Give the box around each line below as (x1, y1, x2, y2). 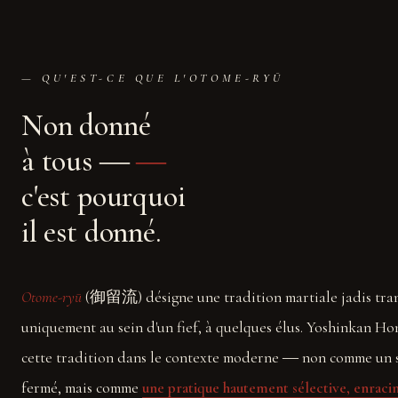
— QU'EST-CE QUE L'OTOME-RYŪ (21, 70, 284, 85)
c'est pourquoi (21, 178, 186, 215)
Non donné (21, 107, 151, 144)
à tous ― (21, 142, 137, 179)
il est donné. (21, 213, 161, 251)
